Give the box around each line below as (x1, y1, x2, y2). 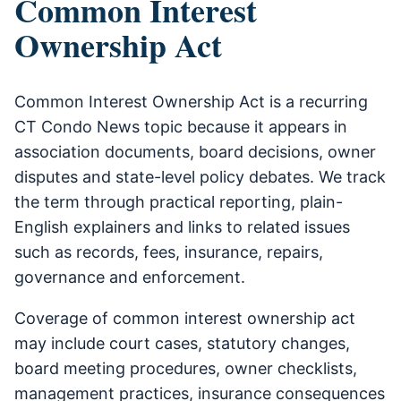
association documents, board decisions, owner (14, 142, 376, 162)
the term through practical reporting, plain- (14, 192, 343, 212)
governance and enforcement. (14, 268, 245, 287)
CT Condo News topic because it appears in (14, 117, 347, 137)
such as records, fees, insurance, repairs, (14, 243, 323, 262)
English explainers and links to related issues (14, 218, 350, 237)
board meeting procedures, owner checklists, (14, 359, 357, 379)
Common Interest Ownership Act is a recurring (14, 92, 368, 112)
